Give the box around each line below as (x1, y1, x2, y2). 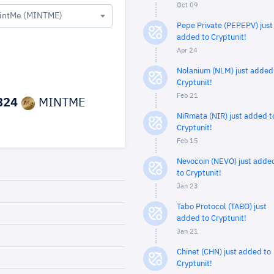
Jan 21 (177, 228, 198, 235)
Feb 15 (177, 138, 198, 144)
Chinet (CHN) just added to (177, 248, 271, 256)
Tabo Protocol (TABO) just (177, 203, 267, 211)
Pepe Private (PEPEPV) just (177, 22, 273, 30)
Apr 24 (177, 47, 198, 54)
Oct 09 (177, 2, 198, 9)
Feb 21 (177, 92, 198, 99)
